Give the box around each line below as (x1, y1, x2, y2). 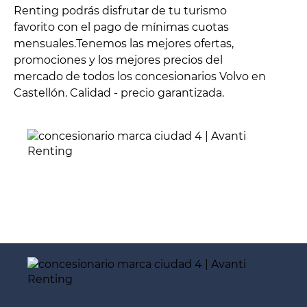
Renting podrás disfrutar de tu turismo (14, 4, 227, 18)
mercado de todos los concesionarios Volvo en (14, 70, 266, 84)
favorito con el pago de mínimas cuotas (14, 21, 229, 34)
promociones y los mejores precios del (14, 53, 223, 67)
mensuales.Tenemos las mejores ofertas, (14, 37, 234, 51)
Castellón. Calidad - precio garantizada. (14, 86, 224, 100)
